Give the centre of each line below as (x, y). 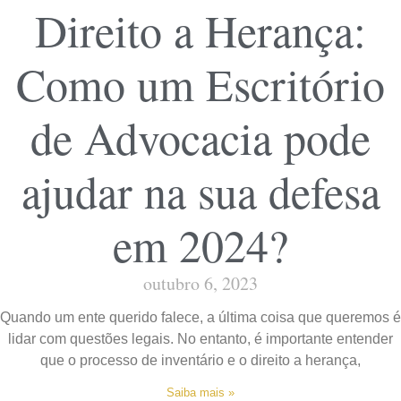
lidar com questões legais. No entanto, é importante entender (200, 338)
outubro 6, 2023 (200, 283)
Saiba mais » (200, 392)
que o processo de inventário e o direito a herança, (200, 360)
